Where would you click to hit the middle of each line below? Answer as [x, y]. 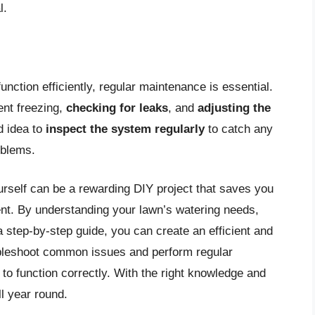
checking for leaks [117, 108]
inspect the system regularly [125, 129]
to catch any [239, 129]
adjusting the [234, 108]
